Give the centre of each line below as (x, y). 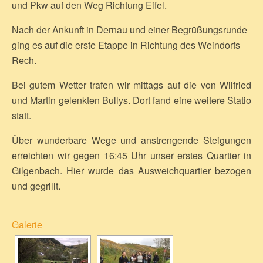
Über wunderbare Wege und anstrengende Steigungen (131, 140)
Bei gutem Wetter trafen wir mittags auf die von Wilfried (131, 85)
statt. (21, 115)
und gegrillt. (36, 186)
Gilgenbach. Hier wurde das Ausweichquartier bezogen (131, 171)
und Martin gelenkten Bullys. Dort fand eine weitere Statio (131, 100)
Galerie (27, 225)
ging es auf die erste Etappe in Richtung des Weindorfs (126, 45)
